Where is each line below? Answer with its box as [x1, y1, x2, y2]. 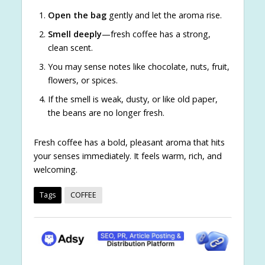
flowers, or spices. [47, 75, 118, 86]
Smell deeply [47, 28, 102, 40]
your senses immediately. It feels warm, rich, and [33, 150, 222, 162]
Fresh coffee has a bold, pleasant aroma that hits [33, 137, 225, 148]
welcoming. [33, 164, 77, 176]
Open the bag [47, 9, 106, 21]
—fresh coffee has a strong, [101, 28, 211, 40]
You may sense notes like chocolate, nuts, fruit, [47, 61, 230, 73]
